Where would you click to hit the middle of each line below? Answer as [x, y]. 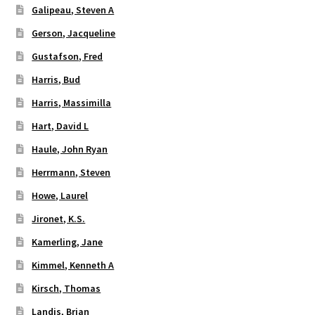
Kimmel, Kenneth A [73, 265]
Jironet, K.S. [59, 218]
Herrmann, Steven [71, 172]
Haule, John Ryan [70, 149]
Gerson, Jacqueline [74, 33]
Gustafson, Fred [67, 56]
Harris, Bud [56, 79]
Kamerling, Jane [67, 242]
